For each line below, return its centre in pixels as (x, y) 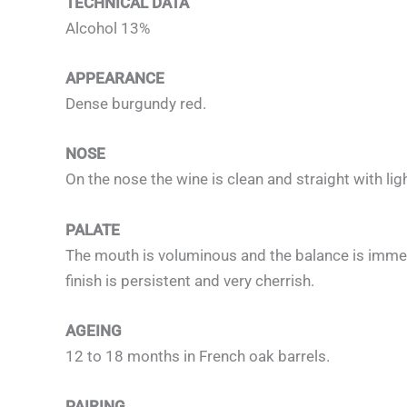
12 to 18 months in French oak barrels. (198, 356)
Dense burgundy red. (136, 104)
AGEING (94, 330)
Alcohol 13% (108, 28)
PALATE (93, 229)
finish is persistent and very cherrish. (190, 280)
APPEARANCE (115, 79)
